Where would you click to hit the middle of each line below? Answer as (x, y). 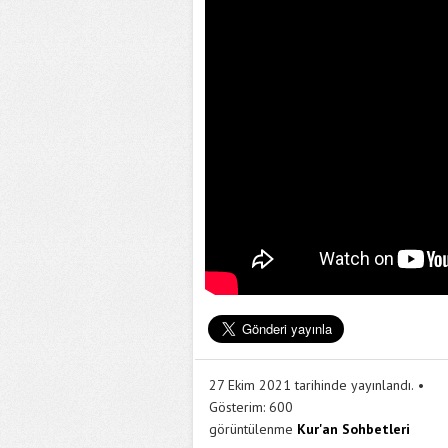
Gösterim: (237, 407)
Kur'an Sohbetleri (353, 429)
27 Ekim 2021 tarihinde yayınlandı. (311, 385)
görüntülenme (251, 429)
